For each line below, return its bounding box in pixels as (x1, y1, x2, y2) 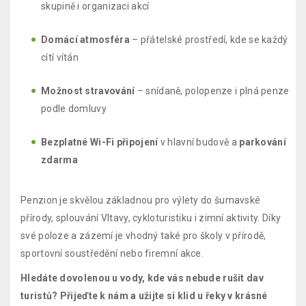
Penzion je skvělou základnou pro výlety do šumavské (20, 195, 261, 206)
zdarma (41, 154, 78, 165)
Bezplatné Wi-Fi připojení (41, 137, 158, 148)
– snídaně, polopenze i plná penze (135, 85, 290, 96)
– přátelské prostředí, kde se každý (129, 34, 288, 45)
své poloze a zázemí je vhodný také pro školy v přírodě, (20, 230, 266, 241)
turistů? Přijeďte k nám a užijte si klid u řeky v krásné (20, 290, 268, 301)
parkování (239, 137, 286, 148)
